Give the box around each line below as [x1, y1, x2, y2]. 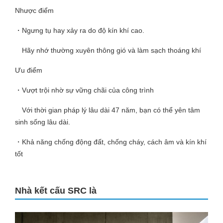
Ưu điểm [15, 66, 42, 74]
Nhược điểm [15, 6, 54, 14]
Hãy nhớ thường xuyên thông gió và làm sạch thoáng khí [15, 46, 201, 54]
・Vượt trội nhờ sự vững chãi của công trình [15, 86, 154, 94]
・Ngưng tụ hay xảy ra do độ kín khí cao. [15, 26, 144, 34]
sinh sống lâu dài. [15, 118, 70, 126]
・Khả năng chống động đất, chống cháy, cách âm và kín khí [15, 138, 207, 146]
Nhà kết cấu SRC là [15, 186, 97, 196]
